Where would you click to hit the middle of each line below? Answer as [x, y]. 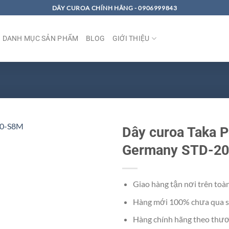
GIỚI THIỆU [131, 38]
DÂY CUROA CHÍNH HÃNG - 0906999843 [114, 8]
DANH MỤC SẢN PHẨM [40, 38]
